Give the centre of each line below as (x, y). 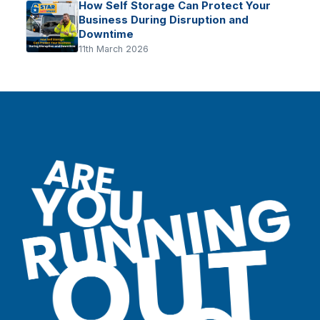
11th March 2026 (114, 49)
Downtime (106, 34)
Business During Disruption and (164, 20)
